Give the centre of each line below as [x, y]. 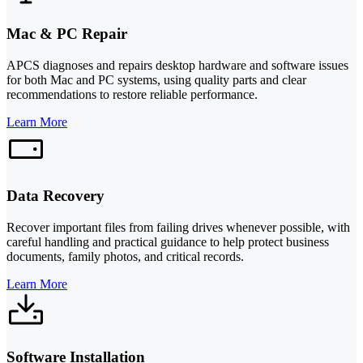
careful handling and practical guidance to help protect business [168, 241]
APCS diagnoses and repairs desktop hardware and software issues [177, 66]
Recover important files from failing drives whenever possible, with [178, 227]
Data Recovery [56, 195]
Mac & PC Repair [67, 34]
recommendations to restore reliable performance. [132, 95]
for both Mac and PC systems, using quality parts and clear [156, 80]
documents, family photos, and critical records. [125, 256]
